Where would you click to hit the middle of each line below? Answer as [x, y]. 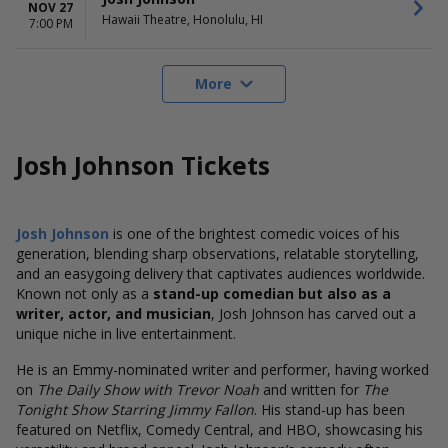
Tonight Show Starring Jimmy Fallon [135, 409]
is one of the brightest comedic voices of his [254, 233]
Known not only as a [84, 293]
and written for [311, 389]
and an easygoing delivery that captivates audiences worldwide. [220, 273]
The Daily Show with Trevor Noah [148, 389]
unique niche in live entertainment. [126, 333]
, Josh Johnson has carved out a [313, 313]
